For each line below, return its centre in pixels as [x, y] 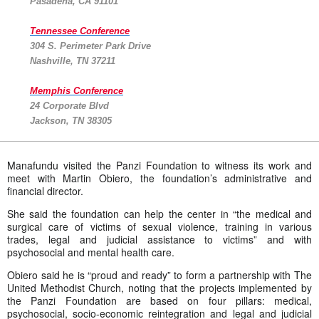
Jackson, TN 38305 [71, 120]
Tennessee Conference [80, 31]
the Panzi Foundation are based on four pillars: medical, [159, 300]
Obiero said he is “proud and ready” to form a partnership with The [159, 274]
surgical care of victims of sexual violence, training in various [159, 226]
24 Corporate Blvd [69, 105]
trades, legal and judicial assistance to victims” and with [159, 239]
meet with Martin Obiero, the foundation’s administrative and [159, 178]
